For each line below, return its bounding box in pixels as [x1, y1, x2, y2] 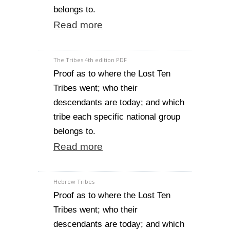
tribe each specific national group [53, 112, 180, 122]
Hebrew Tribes [53, 178, 94, 185]
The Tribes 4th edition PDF [53, 56, 127, 64]
